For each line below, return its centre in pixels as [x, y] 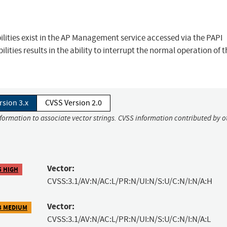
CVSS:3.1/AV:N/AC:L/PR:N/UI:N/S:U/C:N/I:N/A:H [129, 181]
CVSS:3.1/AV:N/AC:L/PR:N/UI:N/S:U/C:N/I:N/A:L [129, 219]
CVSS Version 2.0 [73, 103]
